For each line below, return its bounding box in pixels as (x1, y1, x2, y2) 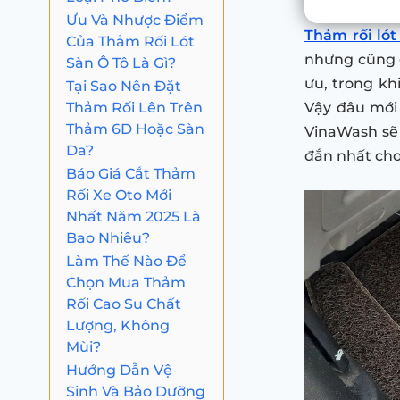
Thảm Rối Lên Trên (66, 98, 203, 116)
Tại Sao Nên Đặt (66, 77, 181, 95)
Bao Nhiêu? (66, 229, 150, 246)
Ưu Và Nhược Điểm (66, 11, 204, 29)
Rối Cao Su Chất (66, 295, 181, 312)
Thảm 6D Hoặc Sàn (66, 120, 204, 137)
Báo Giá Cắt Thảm (66, 164, 196, 182)
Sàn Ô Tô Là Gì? (66, 54, 176, 71)
